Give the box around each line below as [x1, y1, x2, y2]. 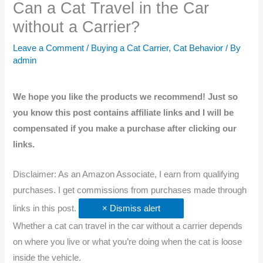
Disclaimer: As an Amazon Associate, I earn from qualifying [13, 169, 240, 179]
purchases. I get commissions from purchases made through [13, 185, 247, 195]
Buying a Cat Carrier [91, 43, 169, 53]
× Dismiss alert [110, 203, 161, 213]
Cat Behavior [173, 43, 224, 53]
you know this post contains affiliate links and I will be [13, 108, 234, 118]
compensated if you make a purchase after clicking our [13, 124, 237, 134]
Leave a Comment [13, 43, 85, 53]
